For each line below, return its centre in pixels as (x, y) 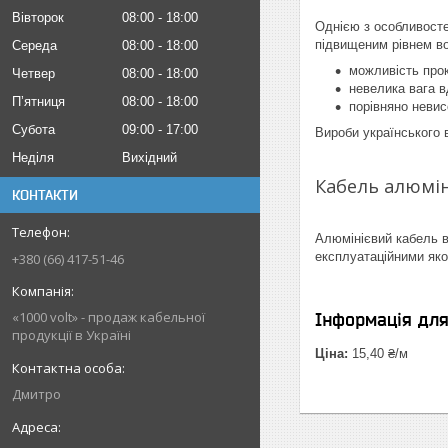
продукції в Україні (71, 335)
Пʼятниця (38, 101)
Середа (34, 45)
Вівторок (38, 17)
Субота (33, 129)
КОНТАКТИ (45, 195)
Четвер (33, 73)
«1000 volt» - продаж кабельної (108, 317)
